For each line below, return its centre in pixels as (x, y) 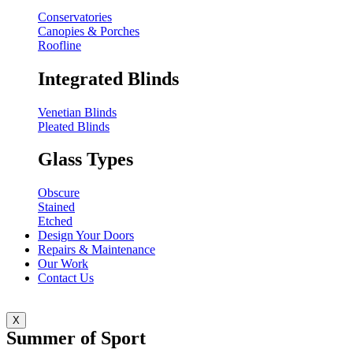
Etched (55, 221)
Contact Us (66, 278)
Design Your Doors (86, 236)
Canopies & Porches (89, 31)
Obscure (59, 193)
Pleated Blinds (74, 126)
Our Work (63, 264)
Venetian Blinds (77, 112)
